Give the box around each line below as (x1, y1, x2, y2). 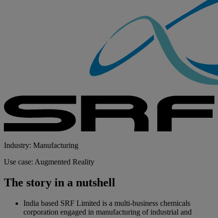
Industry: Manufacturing (4, 141, 78, 149)
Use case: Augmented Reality (4, 157, 94, 166)
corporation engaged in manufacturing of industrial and (23, 207, 192, 216)
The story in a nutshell (4, 176, 115, 189)
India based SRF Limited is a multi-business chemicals (23, 199, 190, 207)
